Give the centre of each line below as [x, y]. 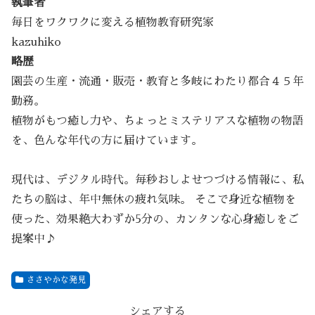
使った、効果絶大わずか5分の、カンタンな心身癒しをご [155, 220]
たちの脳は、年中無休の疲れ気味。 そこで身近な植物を [154, 200]
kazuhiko [36, 43]
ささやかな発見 [56, 280]
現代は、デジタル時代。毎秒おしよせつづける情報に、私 [157, 180]
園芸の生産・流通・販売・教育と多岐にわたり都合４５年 [157, 82]
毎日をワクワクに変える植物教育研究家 [112, 23]
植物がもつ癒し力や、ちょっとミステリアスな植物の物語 [157, 121]
